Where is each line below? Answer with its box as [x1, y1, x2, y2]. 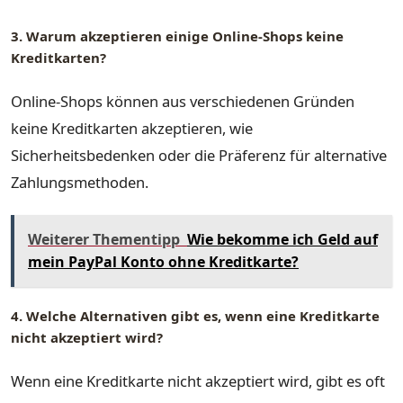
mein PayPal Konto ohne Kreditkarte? [28, 252, 299, 273]
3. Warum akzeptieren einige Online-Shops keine [11, 27, 344, 46]
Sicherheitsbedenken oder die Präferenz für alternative [11, 144, 387, 166]
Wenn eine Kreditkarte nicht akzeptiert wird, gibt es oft [11, 370, 385, 391]
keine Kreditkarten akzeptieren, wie [11, 117, 253, 139]
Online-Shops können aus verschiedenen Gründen [11, 90, 354, 112]
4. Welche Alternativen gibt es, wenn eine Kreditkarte [11, 307, 380, 326]
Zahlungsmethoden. [11, 171, 148, 193]
